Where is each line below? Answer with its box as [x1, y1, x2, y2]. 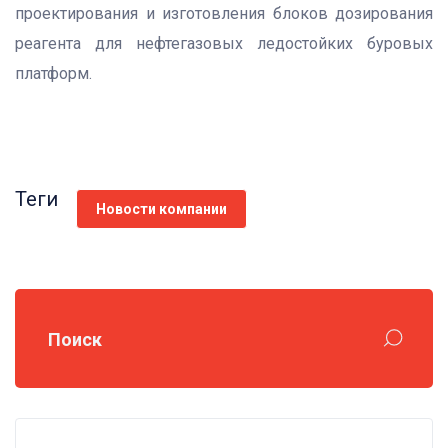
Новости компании [96, 201, 227, 217]
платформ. [15, 64, 92, 83]
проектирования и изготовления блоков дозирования [15, 4, 433, 23]
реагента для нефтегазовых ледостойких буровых [15, 34, 433, 53]
